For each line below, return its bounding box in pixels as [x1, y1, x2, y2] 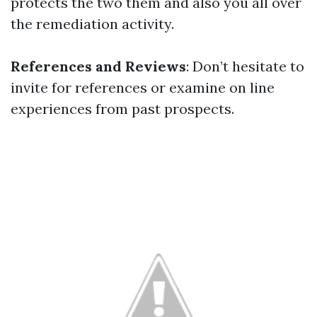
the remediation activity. [11, 15, 174, 33]
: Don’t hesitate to [186, 57, 304, 75]
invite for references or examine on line [11, 79, 275, 96]
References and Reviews [11, 57, 186, 75]
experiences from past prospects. [11, 100, 234, 117]
